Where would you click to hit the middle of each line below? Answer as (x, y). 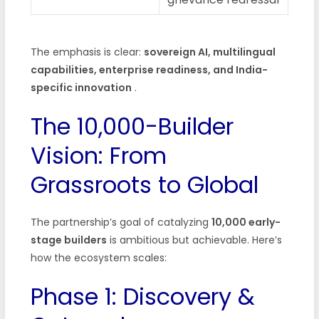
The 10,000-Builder (132, 126)
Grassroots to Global (144, 184)
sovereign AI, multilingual (209, 52)
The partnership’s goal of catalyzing (121, 222)
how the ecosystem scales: (98, 257)
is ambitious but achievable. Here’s (194, 240)
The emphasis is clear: (87, 52)
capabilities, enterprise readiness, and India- (149, 69)
